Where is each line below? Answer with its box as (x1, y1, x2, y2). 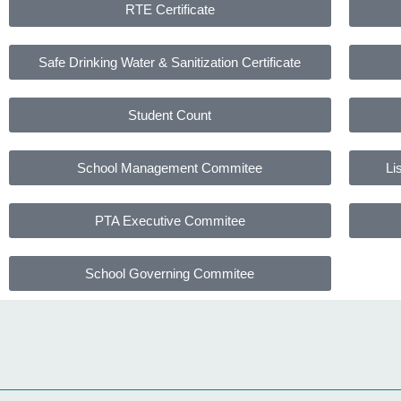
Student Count (128, 107, 212, 123)
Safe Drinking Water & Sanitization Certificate (38, 55, 302, 70)
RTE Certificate (124, 2, 215, 17)
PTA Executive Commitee (94, 213, 245, 228)
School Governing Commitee (85, 266, 255, 281)
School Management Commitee (77, 160, 263, 175)
